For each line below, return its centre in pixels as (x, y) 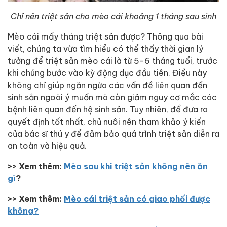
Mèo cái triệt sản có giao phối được (137, 198)
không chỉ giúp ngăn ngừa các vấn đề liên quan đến (107, 85)
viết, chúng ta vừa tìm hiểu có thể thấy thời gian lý (105, 48)
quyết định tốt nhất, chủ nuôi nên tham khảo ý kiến (107, 121)
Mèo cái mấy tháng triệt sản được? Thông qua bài (105, 36)
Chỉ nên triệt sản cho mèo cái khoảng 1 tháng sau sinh (113, 16)
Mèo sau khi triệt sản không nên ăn (136, 166)
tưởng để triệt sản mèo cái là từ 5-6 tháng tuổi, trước (112, 60)
